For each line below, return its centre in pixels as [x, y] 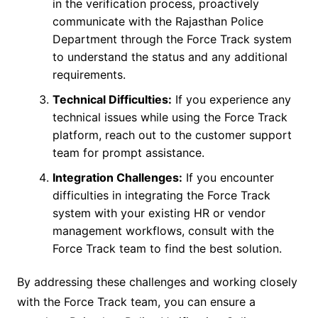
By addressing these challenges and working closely [157, 282]
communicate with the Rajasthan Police [158, 22]
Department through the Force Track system [172, 39]
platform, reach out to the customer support [172, 135]
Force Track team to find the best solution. [167, 249]
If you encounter [228, 178]
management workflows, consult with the [163, 231]
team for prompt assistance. [128, 153]
